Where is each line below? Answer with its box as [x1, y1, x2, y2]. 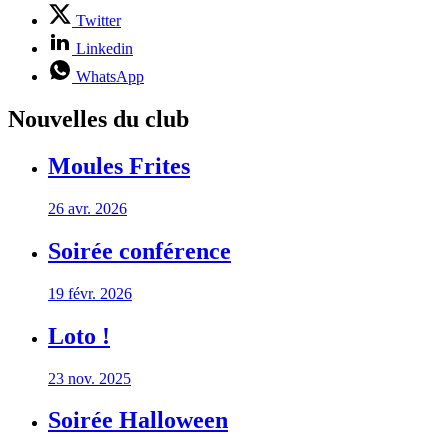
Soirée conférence [48, 237, 231, 264]
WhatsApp [76, 68, 144, 86]
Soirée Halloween [48, 407, 228, 434]
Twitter [76, 12, 121, 30]
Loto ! [48, 322, 110, 349]
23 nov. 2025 [48, 369, 131, 387]
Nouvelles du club [8, 106, 189, 133]
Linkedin [76, 40, 133, 58]
